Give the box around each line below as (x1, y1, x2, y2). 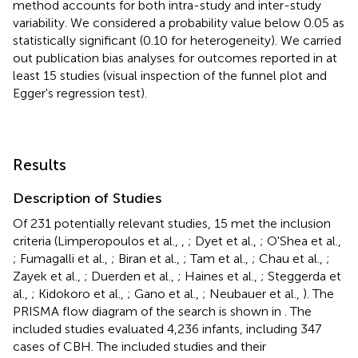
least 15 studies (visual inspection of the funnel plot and (13, 67, 327, 83)
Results (13, 154, 66, 174)
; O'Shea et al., (260, 233, 341, 249)
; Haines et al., (177, 268, 261, 284)
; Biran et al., (111, 250, 183, 266)
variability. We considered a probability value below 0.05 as (13, 14, 344, 30)
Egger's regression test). (13, 85, 147, 101)
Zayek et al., (13, 268, 84, 284)
